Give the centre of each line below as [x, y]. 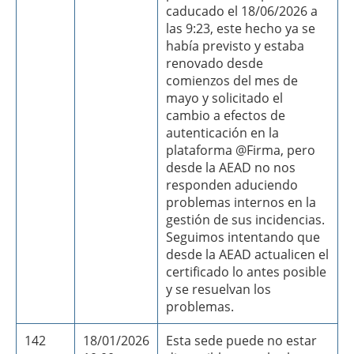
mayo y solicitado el [224, 98]
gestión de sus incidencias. [245, 220]
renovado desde [215, 63]
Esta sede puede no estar [241, 341]
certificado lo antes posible [246, 272]
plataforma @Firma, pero [241, 150]
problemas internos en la [241, 202]
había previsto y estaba [235, 46]
